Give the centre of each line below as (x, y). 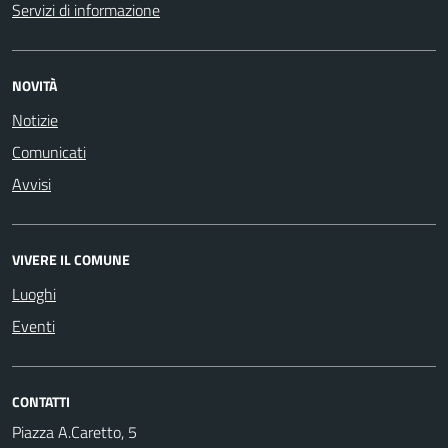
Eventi (33, 325)
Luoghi (34, 293)
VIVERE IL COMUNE (71, 259)
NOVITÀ (34, 85)
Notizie (35, 119)
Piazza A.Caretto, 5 (74, 431)
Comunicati (49, 151)
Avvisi (31, 183)
